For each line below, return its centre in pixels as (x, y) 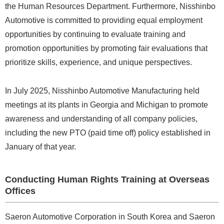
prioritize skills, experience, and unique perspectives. (98, 62)
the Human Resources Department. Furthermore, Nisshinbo (110, 6)
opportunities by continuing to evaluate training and (95, 34)
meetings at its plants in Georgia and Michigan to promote (106, 104)
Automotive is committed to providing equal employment (104, 20)
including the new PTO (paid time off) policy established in (108, 132)
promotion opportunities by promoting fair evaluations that (106, 48)
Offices (20, 191)
